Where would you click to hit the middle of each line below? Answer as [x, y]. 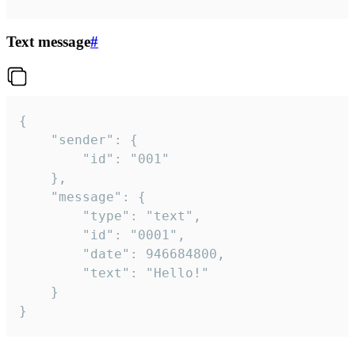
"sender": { [35, 140]
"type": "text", [51, 216]
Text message [48, 42]
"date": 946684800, [51, 254]
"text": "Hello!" [51, 273]
